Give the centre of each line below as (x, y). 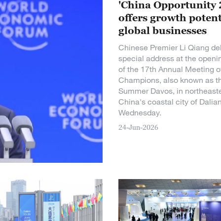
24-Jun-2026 (138, 127)
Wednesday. (140, 112)
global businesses (163, 31)
